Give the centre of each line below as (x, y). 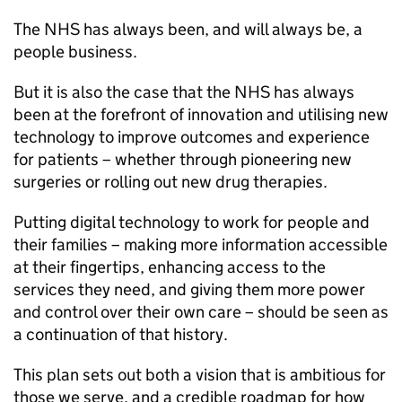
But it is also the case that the (124, 92)
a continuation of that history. (121, 334)
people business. (75, 52)
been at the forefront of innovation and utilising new (201, 114)
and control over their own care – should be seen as (201, 312)
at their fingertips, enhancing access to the (170, 267)
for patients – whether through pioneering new (183, 159)
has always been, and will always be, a (221, 29)
